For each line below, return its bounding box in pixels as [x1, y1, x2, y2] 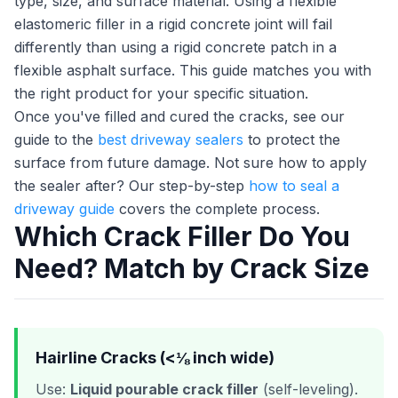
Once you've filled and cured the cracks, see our [14, 107, 345, 125]
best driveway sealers [98, 131, 243, 148]
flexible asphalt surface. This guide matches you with [14, 61, 371, 79]
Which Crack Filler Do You [14, 220, 350, 252]
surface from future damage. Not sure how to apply [14, 154, 367, 171]
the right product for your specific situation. [14, 84, 308, 102]
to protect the [243, 131, 340, 148]
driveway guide [14, 200, 115, 218]
